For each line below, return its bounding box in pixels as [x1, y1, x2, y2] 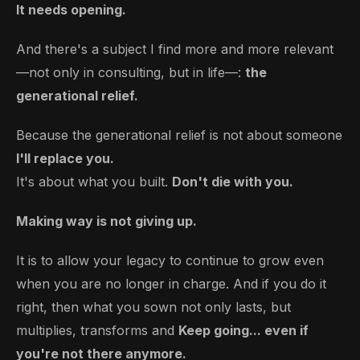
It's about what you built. [16, 174, 172, 190]
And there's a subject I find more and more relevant [16, 41, 333, 58]
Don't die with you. [172, 174, 293, 190]
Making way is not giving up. [16, 213, 197, 230]
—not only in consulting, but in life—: [16, 64, 245, 81]
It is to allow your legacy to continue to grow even [16, 252, 324, 269]
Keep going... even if [178, 322, 309, 339]
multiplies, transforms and [16, 322, 178, 339]
